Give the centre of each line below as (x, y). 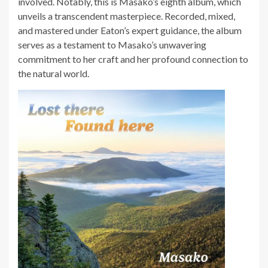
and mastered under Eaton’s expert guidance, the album (130, 31)
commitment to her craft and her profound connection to (133, 59)
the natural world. (54, 74)
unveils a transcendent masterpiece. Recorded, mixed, (127, 16)
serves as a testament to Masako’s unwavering (112, 45)
